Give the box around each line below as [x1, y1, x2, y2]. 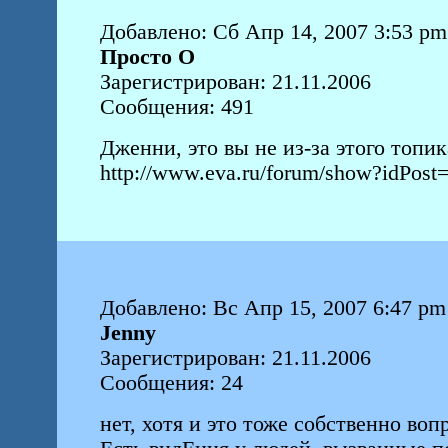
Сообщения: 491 [99, 95, 254, 119]
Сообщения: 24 [99, 371, 243, 395]
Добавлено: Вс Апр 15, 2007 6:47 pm [99, 296, 446, 320]
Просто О [99, 45, 195, 69]
